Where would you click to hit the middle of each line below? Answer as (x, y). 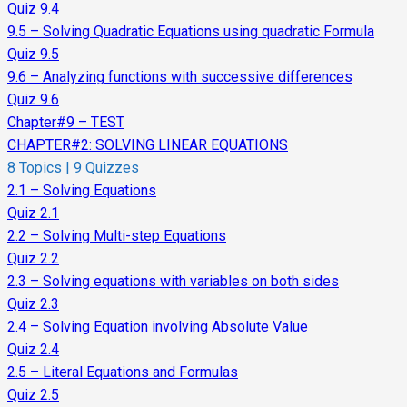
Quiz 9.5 (33, 55)
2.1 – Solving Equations (82, 191)
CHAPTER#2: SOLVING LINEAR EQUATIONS (148, 145)
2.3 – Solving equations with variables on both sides (173, 282)
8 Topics (36, 168)
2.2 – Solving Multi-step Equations (117, 236)
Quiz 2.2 (33, 259)
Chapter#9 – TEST (66, 123)
